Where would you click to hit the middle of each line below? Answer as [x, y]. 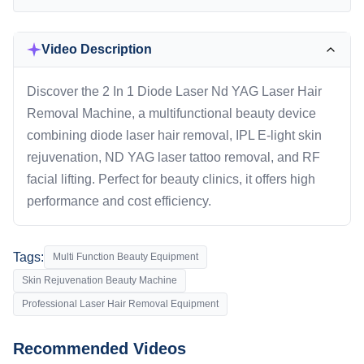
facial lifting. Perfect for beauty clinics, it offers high [171, 179]
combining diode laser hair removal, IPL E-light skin [174, 135]
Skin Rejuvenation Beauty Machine [100, 280]
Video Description [97, 49]
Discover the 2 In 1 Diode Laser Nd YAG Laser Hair [174, 91]
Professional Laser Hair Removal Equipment [120, 304]
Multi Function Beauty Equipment [126, 257]
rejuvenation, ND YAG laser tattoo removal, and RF [173, 157]
